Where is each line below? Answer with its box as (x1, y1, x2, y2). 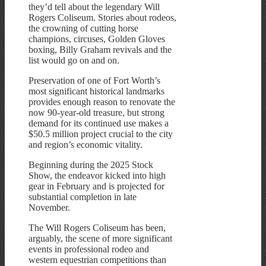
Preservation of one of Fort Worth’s (28, 75, 160, 86)
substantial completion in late (28, 192, 137, 202)
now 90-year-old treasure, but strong (28, 107, 164, 118)
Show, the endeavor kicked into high (28, 170, 166, 181)
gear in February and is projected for (28, 181, 164, 192)
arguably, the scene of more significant (28, 233, 172, 244)
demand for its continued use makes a (28, 118, 169, 129)
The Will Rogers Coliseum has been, (28, 223, 166, 233)
